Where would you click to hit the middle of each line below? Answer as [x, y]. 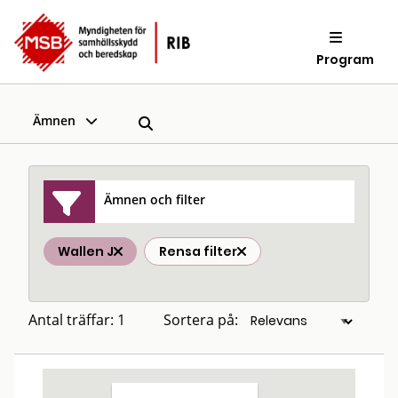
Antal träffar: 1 [77, 320]
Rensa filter [198, 251]
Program [346, 59]
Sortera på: [201, 320]
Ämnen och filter [155, 199]
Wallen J [86, 251]
